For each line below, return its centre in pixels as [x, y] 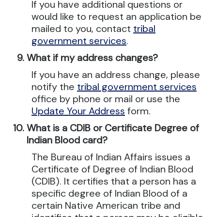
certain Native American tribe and [106, 205]
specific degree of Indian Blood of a [109, 193]
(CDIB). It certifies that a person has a [114, 181]
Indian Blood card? [67, 140]
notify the [54, 87]
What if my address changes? [92, 58]
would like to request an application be [116, 16]
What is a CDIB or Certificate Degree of [113, 128]
